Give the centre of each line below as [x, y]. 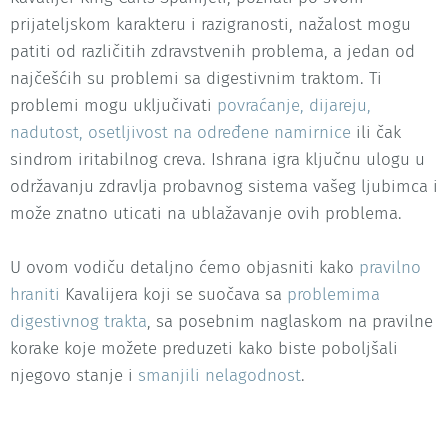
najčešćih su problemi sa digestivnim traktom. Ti [196, 78]
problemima [333, 295]
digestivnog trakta [78, 322]
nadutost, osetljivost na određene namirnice [180, 132]
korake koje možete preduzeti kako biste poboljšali [204, 349]
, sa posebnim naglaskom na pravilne [290, 322]
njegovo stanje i [74, 376]
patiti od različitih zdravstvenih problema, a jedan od [212, 51]
